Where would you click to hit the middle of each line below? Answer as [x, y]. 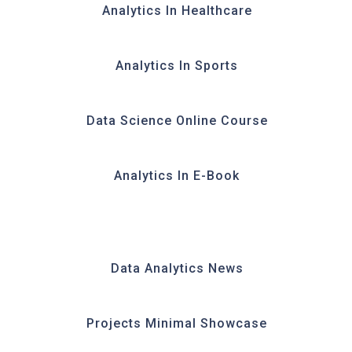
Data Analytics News [177, 269]
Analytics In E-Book [177, 176]
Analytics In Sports [177, 66]
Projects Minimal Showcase [177, 324]
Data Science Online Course [177, 121]
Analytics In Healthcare [177, 11]
